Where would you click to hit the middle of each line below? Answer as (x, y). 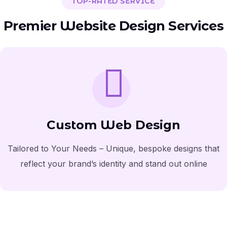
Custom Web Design (113, 125)
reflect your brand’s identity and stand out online (113, 164)
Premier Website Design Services (113, 26)
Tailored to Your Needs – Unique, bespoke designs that (113, 148)
